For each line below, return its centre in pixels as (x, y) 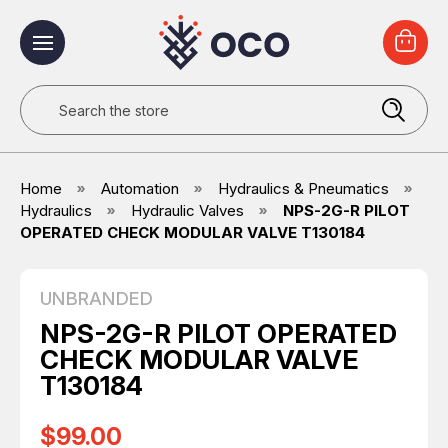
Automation (140, 188)
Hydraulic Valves (187, 210)
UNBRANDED (97, 298)
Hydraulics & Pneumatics (303, 188)
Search (46, 97)
